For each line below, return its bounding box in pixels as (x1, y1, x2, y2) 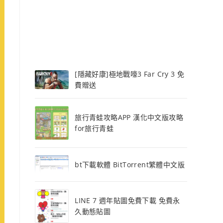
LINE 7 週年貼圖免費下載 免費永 (75, 196, 180, 206)
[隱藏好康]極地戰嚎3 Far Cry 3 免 (75, 69, 185, 79)
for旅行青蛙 (75, 123, 114, 133)
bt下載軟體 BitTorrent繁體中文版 (75, 159, 185, 169)
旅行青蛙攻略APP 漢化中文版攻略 (75, 112, 184, 122)
